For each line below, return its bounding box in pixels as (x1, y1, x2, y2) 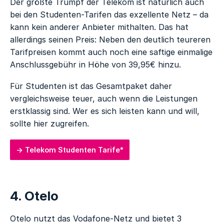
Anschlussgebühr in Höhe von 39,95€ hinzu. (10, 59, 181, 69)
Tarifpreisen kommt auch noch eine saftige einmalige (10, 46, 213, 57)
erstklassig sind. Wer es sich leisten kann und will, (10, 106, 200, 116)
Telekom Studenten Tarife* (25, 145, 124, 154)
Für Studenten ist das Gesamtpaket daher (10, 81, 172, 91)
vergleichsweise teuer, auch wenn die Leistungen (10, 93, 198, 104)
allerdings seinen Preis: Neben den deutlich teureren (10, 34, 211, 44)
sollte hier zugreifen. (10, 118, 89, 129)
